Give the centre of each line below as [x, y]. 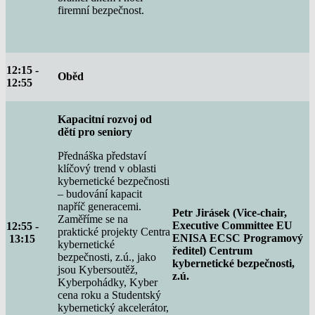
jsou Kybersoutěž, [98, 269]
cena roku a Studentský [109, 295]
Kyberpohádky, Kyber [108, 282]
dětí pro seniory [95, 131]
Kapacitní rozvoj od [105, 119]
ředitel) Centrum [212, 250]
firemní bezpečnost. [101, 10]
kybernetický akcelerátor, [113, 307]
